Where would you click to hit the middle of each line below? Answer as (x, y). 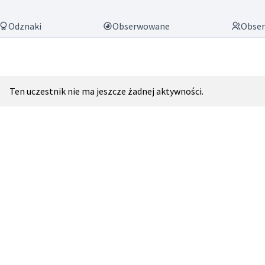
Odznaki (25, 26)
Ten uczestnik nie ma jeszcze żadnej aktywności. (106, 91)
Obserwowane (141, 26)
